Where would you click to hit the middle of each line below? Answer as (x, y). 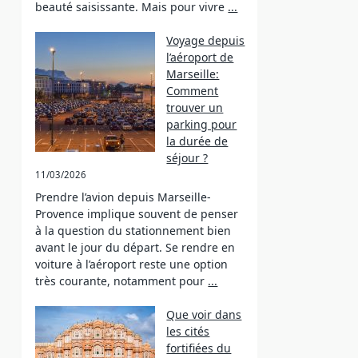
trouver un (195, 107)
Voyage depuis (206, 40)
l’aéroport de (200, 57)
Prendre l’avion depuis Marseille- (123, 197)
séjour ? (187, 158)
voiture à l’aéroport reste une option (132, 264)
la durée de (197, 141)
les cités (188, 331)
